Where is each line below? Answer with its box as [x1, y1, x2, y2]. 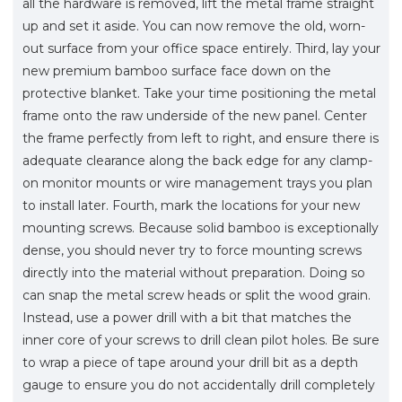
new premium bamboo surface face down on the [22, 62, 331, 79]
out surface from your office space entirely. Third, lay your [22, 39, 380, 57]
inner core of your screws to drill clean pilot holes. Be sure [22, 331, 380, 348]
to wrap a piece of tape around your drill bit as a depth [22, 354, 358, 371]
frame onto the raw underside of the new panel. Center [22, 107, 367, 124]
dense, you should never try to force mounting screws [22, 241, 362, 258]
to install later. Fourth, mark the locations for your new [22, 197, 360, 214]
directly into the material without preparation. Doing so [22, 264, 365, 281]
